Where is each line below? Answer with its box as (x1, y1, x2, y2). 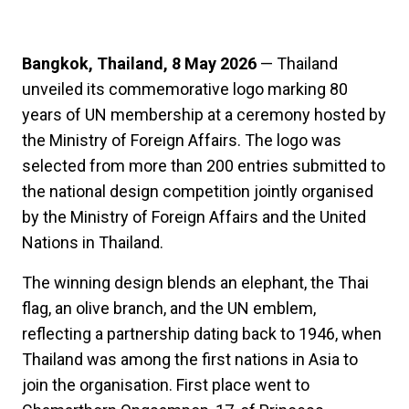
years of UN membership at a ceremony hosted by (22, 104, 386, 124)
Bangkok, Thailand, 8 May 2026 (22, 53, 257, 73)
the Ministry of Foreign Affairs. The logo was (22, 130, 341, 150)
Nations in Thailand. (22, 232, 163, 252)
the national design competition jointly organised (22, 181, 373, 201)
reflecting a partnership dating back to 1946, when (22, 323, 382, 343)
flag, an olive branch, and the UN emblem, (22, 298, 316, 318)
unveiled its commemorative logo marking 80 (22, 79, 348, 99)
